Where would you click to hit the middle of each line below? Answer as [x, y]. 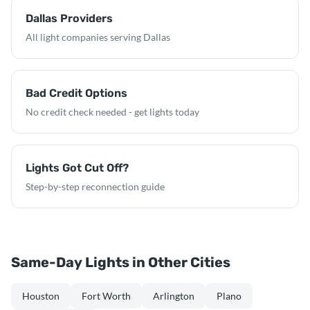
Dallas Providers [69, 18]
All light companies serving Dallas [98, 37]
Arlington [174, 296]
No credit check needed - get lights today [112, 112]
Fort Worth [106, 296]
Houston [41, 296]
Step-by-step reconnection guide [95, 186]
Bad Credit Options [76, 93]
